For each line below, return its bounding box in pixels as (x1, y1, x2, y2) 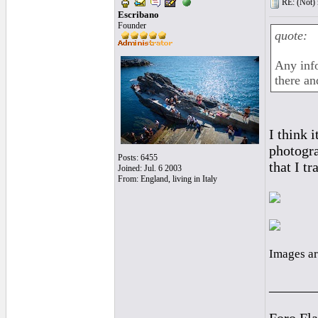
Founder (117, 21, 146, 31)
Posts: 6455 (117, 153, 158, 163)
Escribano (117, 9, 159, 20)
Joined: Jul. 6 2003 (117, 163, 182, 173)
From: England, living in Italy (117, 174, 217, 184)
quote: (274, 28, 307, 43)
